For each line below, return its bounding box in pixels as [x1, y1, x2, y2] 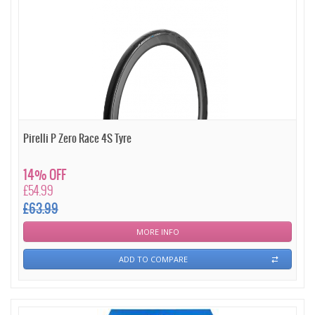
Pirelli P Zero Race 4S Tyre [23, 133, 131, 145]
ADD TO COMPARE [118, 254, 188, 264]
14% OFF [23, 168, 66, 183]
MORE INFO [136, 226, 179, 237]
